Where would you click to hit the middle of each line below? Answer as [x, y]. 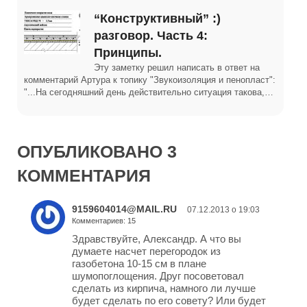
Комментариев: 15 [104, 221]
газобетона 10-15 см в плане [139, 264]
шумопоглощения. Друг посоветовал [158, 276]
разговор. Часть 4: [151, 36]
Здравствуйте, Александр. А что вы [157, 239]
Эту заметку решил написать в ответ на [177, 68]
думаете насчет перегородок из [146, 251]
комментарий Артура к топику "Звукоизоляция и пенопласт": [150, 80]
